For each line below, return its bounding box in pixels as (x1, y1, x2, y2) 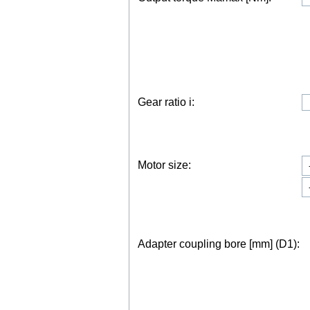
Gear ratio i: (138, 96, 194, 108)
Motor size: (138, 159, 191, 171)
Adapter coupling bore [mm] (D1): (138, 238, 300, 250)
